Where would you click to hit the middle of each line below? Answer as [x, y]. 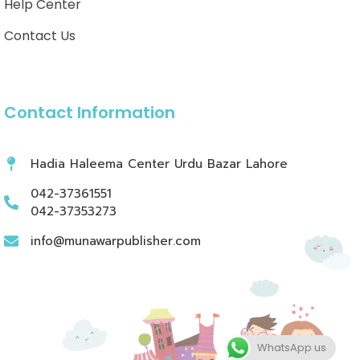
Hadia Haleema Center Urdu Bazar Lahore [159, 164]
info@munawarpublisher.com [115, 241]
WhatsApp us [292, 348]
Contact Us [40, 36]
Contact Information [90, 113]
